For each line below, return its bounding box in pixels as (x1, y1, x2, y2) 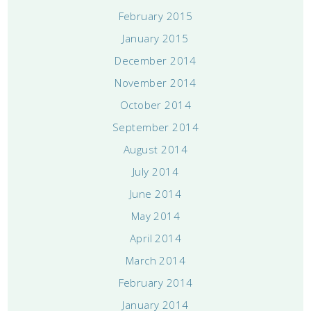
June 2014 (129, 186, 182, 201)
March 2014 (125, 253, 186, 267)
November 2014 (115, 75, 196, 90)
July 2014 (132, 164, 179, 178)
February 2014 (118, 275, 193, 289)
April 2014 (129, 230, 182, 245)
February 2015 (118, 8, 193, 23)
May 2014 (131, 208, 180, 223)
